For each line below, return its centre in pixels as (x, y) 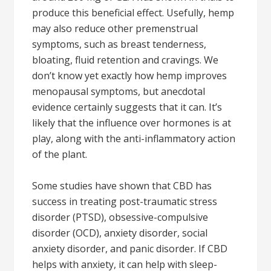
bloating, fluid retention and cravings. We (126, 60)
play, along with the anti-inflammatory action (134, 139)
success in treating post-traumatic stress (125, 201)
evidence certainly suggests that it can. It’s (127, 107)
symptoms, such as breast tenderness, (119, 44)
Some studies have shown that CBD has (122, 186)
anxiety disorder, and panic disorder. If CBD (130, 249)
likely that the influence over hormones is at (132, 123)
